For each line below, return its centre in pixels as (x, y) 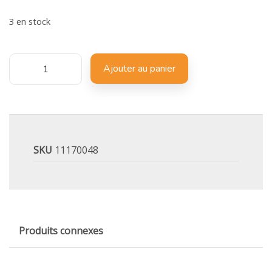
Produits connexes (61, 230)
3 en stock (30, 21)
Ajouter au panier (139, 68)
